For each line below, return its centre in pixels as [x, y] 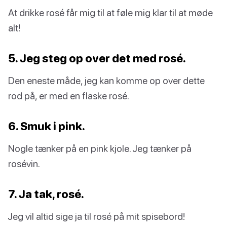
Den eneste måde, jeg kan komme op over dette [106, 81]
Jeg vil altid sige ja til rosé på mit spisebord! [97, 216]
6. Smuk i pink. [47, 126]
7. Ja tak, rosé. [46, 194]
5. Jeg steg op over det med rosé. [97, 58]
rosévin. [24, 164]
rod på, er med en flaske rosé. [69, 96]
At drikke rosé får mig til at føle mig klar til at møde [110, 13]
